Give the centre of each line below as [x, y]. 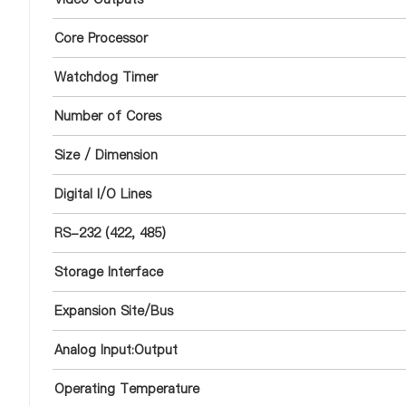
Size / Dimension [106, 155]
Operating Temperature [127, 389]
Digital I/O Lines [103, 194]
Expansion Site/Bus [114, 311]
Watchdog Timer [106, 77]
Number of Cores [108, 116]
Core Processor [101, 38]
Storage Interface [109, 272]
